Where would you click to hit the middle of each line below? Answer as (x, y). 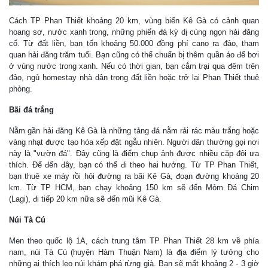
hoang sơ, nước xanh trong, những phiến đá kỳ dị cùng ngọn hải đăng (134, 32)
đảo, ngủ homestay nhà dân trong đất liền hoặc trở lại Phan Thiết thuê (134, 77)
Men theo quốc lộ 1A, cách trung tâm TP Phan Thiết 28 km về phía (134, 240)
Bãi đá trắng (31, 109)
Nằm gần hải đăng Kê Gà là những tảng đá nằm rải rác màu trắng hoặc (134, 130)
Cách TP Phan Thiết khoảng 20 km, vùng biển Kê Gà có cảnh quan (134, 20)
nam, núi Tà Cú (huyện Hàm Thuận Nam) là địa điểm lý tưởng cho (134, 252)
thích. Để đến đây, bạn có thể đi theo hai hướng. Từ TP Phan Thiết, (134, 165)
